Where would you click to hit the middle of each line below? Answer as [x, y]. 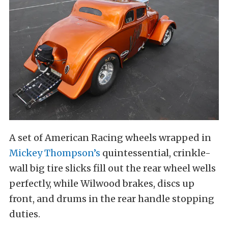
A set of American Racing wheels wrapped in [110, 137]
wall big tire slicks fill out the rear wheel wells [112, 168]
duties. [25, 214]
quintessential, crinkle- [155, 153]
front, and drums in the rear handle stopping [112, 198]
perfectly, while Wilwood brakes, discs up [102, 183]
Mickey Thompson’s [55, 153]
